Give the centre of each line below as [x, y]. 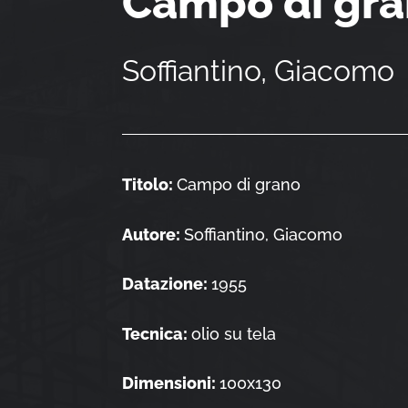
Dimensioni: [171, 383]
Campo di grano [239, 185]
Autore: [153, 234]
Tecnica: [157, 333]
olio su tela [234, 333]
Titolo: [150, 185]
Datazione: [167, 284]
